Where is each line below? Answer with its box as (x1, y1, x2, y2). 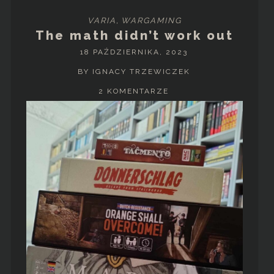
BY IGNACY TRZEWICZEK (77, 67, 190, 76)
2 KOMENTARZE (98, 87, 169, 96)
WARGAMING (121, 15, 182, 25)
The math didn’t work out (35, 28, 234, 43)
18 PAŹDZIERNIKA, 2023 (80, 48, 188, 57)
